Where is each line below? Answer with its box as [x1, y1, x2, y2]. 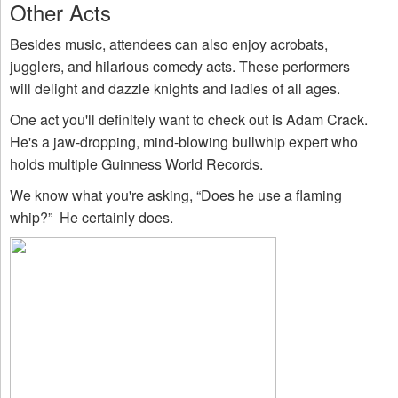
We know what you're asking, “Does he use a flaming [10, 185, 342, 205]
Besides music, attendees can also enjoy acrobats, [10, 34, 328, 54]
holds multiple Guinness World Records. [10, 154, 263, 174]
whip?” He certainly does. [10, 207, 173, 227]
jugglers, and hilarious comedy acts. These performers [10, 56, 350, 76]
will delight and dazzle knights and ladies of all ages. [10, 78, 340, 99]
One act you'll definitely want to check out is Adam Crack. [10, 109, 368, 130]
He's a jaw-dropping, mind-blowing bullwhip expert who [10, 131, 358, 152]
